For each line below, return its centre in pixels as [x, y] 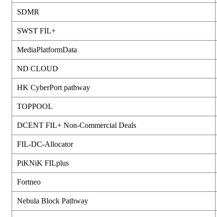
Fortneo [29, 182]
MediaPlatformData [47, 49]
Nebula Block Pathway [53, 201]
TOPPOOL [35, 106]
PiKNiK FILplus [43, 163]
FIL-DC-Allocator [45, 144]
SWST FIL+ [36, 31]
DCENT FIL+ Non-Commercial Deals [77, 125]
